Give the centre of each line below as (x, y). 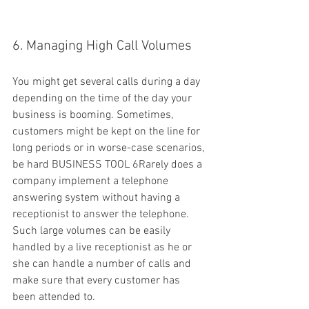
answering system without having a (98, 198)
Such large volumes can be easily (93, 231)
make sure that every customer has (98, 281)
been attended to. (54, 298)
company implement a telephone (92, 182)
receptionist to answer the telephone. (102, 215)
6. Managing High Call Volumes (102, 47)
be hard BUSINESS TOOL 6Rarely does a (109, 165)
